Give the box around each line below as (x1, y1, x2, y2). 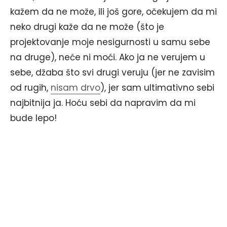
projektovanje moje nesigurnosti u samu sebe (10, 35, 210, 48)
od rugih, (10, 81, 51, 94)
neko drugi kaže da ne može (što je (10, 20, 164, 33)
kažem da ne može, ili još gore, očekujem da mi (10, 5, 217, 18)
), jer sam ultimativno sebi (100, 81, 214, 94)
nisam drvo (51, 81, 100, 94)
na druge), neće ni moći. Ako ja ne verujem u (10, 51, 205, 63)
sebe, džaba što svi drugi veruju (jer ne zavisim (10, 66, 215, 79)
